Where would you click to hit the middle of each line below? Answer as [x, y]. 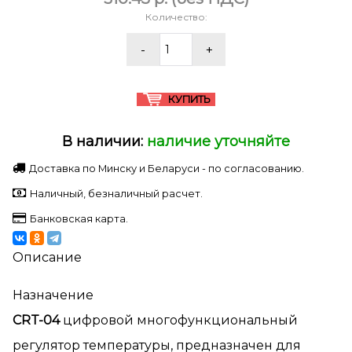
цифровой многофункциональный [179, 321]
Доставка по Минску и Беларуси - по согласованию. [167, 169]
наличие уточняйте [218, 142]
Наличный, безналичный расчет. [116, 194]
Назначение [53, 295]
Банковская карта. [79, 219]
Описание [47, 258]
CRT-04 [36, 321]
